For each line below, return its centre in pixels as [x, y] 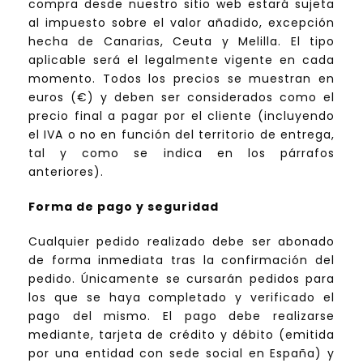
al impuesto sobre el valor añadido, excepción [181, 23]
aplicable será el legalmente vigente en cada [181, 60]
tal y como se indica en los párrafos [181, 154]
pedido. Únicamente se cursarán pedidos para [181, 279]
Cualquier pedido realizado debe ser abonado [181, 242]
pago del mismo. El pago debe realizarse [181, 316]
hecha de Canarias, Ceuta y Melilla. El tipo [181, 42]
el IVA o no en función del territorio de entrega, [181, 135]
